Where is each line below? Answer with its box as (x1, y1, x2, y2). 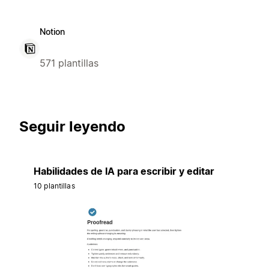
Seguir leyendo (19, 118, 125, 136)
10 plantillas (34, 181, 75, 191)
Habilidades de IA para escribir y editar (34, 165, 214, 178)
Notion (40, 26, 65, 37)
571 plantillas (40, 57, 98, 70)
